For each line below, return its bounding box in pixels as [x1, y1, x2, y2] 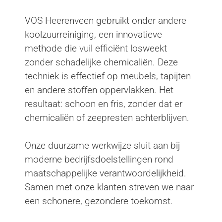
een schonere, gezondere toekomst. [25, 195, 173, 207]
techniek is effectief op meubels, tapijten [25, 70, 191, 82]
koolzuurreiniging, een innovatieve [25, 28, 162, 40]
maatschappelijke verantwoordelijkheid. [25, 167, 186, 179]
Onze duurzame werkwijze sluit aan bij [25, 140, 180, 152]
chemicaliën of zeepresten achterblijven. [25, 111, 189, 123]
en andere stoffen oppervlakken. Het [25, 84, 173, 96]
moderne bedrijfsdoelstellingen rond [25, 154, 173, 166]
